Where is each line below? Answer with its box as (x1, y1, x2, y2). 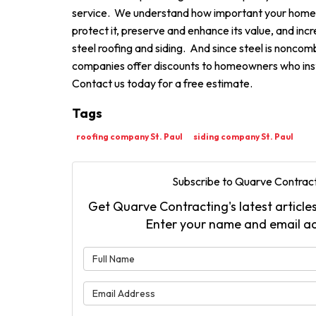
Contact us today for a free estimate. (72, 76, 253, 90)
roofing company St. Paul (76, 131, 183, 142)
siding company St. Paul (193, 131, 293, 142)
